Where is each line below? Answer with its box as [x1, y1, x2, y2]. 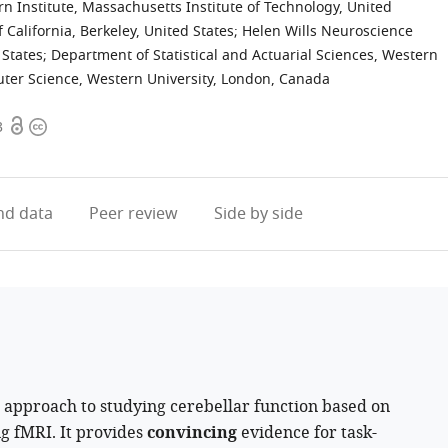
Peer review [88, 202, 178, 226]
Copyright [28, 115, 104, 139]
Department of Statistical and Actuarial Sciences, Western [51, 45, 438, 66]
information [28, 139, 120, 163]
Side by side [213, 202, 303, 226]
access [8, 139, 56, 163]
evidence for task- [237, 421, 377, 445]
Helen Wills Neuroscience [242, 21, 413, 42]
